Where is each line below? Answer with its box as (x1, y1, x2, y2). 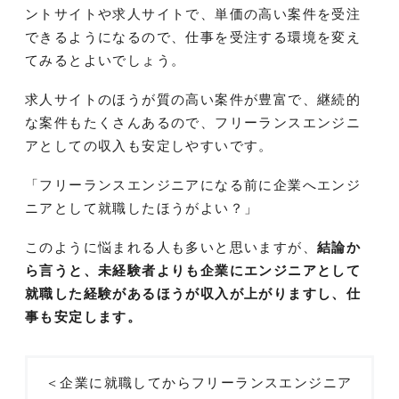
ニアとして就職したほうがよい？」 (25, 200, 259, 216)
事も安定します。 (25, 309, 142, 325)
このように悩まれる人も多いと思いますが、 (25, 240, 317, 256)
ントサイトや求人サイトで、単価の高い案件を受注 (25, 6, 362, 22)
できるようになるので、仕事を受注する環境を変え (25, 29, 362, 45)
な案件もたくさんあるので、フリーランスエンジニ (25, 115, 362, 131)
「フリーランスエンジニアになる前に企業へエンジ (25, 177, 362, 193)
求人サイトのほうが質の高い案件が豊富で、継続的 (25, 92, 362, 108)
